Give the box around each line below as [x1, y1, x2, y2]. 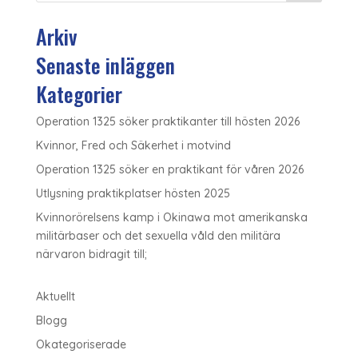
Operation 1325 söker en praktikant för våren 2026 [35, 162, 304, 177]
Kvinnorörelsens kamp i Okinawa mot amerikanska [35, 210, 308, 225]
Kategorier [35, 78, 122, 109]
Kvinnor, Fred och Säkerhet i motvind [35, 138, 231, 153]
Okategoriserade [35, 337, 126, 352]
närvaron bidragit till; [35, 247, 147, 261]
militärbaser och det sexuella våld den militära [35, 229, 280, 243]
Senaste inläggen [35, 50, 175, 81]
